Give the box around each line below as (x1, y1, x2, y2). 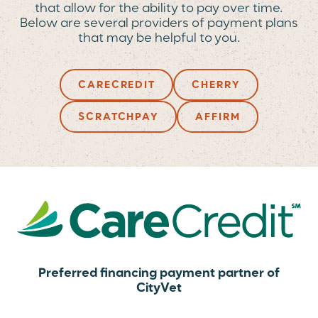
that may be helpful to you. (77, 31, 241, 45)
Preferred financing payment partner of (38, 266, 280, 280)
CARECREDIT (77, 79, 156, 90)
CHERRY (192, 79, 241, 90)
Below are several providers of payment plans (20, 16, 298, 30)
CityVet (136, 281, 182, 295)
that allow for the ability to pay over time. (35, 1, 283, 15)
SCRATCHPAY (77, 111, 160, 122)
